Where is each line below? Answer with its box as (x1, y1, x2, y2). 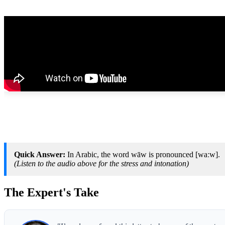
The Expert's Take (4, 186, 99, 199)
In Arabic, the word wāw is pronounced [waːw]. (65, 150, 220, 159)
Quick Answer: (14, 150, 65, 159)
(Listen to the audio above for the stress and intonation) (14, 159, 189, 168)
